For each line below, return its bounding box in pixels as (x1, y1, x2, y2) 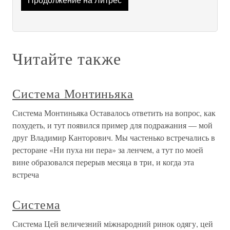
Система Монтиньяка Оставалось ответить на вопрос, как (12, 107, 216, 119)
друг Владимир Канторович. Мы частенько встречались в (12, 132, 215, 143)
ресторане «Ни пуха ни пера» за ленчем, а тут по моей (12, 144, 203, 156)
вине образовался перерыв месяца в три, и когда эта (12, 157, 194, 168)
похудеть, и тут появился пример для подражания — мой (12, 120, 213, 131)
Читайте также (12, 47, 121, 70)
